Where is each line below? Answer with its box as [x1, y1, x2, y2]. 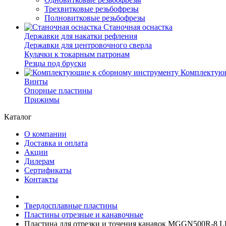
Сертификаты [24, 166, 72, 175]
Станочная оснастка [101, 23, 173, 31]
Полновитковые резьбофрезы [44, 14, 145, 22]
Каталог [4, 112, 32, 121]
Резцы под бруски [24, 59, 86, 68]
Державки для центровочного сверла [24, 41, 152, 49]
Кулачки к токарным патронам [24, 50, 130, 59]
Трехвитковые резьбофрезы [44, 5, 139, 13]
